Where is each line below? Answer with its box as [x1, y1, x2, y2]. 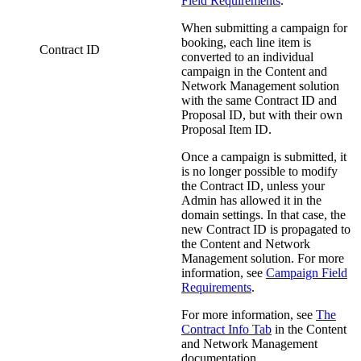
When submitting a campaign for [181, 20, 347, 35]
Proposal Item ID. [181, 122, 272, 136]
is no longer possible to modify [181, 164, 338, 178]
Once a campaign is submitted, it [181, 149, 346, 164]
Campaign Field [266, 265, 347, 280]
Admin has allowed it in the [181, 193, 322, 207]
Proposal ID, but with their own [181, 107, 342, 122]
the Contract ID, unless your [181, 178, 325, 193]
